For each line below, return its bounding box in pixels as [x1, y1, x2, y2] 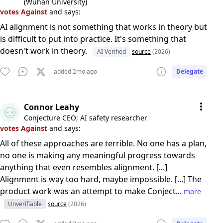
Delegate [176, 67, 203, 76]
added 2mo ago [54, 67, 97, 76]
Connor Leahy [24, 102, 79, 112]
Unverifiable [8, 200, 42, 208]
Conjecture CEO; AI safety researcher [24, 113, 147, 122]
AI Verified [97, 47, 126, 56]
